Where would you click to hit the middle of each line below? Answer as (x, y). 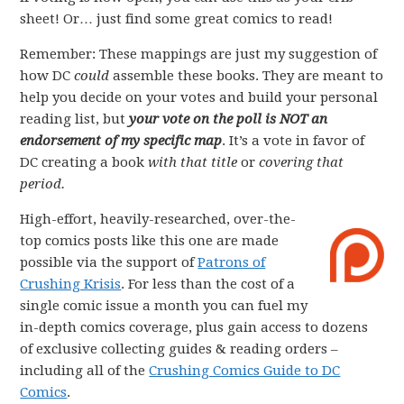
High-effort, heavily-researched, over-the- (158, 219)
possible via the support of (109, 262)
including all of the (85, 371)
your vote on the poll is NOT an (229, 119)
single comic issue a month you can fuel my (164, 306)
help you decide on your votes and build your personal (199, 97)
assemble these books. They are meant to (247, 76)
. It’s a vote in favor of (294, 141)
